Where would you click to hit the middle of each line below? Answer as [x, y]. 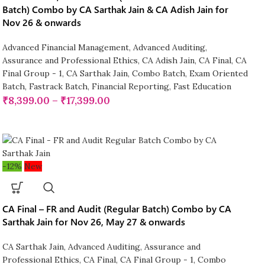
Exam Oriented [218, 74]
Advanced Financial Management [65, 48]
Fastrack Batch [58, 87]
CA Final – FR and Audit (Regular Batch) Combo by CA [117, 209]
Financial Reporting [130, 87]
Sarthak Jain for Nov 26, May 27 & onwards [93, 222]
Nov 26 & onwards [41, 22]
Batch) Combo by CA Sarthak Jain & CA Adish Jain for [115, 9]
